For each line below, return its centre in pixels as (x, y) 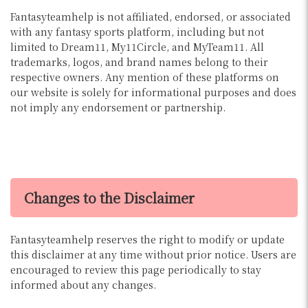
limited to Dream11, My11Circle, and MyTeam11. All (137, 46)
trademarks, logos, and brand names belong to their (139, 62)
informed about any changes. (83, 284)
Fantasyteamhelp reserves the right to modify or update (147, 239)
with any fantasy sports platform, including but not (137, 31)
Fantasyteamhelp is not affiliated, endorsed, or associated (151, 16)
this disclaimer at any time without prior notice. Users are (153, 254)
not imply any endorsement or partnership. (118, 107)
